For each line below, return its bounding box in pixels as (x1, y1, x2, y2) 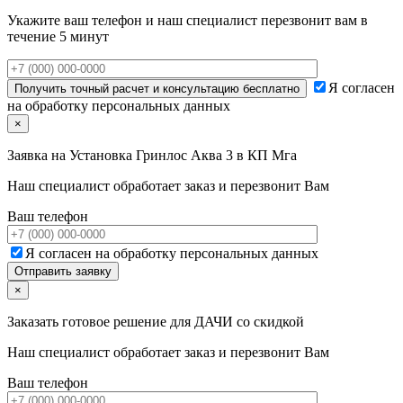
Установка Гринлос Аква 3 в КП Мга (69, 147, 297, 163)
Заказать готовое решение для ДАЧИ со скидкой (7, 313, 304, 329)
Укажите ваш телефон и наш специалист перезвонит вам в (7, 12, 368, 28)
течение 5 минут (7, 28, 109, 44)
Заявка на (7, 147, 69, 163)
